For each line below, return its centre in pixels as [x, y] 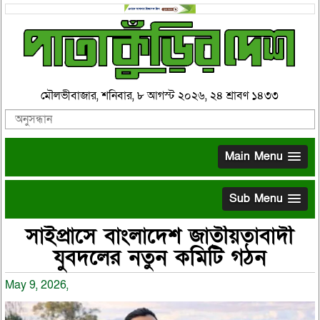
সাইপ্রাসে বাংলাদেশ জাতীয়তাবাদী [160, 236]
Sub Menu [256, 198]
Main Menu [254, 156]
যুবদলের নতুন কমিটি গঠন [160, 257]
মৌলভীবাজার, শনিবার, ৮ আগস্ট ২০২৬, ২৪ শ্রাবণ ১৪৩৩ [160, 95]
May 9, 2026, [36, 285]
